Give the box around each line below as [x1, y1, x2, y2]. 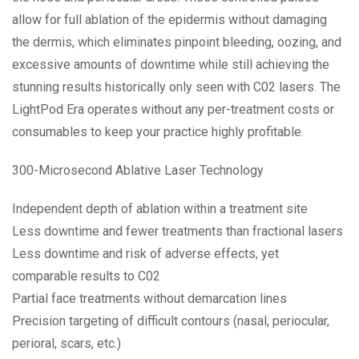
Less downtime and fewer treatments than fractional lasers [12, 223, 343, 239]
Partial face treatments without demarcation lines [12, 290, 287, 306]
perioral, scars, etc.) [12, 335, 121, 351]
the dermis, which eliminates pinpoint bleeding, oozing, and [12, 34, 341, 50]
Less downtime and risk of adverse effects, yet [12, 245, 279, 261]
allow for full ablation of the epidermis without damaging [12, 11, 327, 27]
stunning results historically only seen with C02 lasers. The [12, 79, 341, 95]
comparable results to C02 [12, 268, 160, 284]
